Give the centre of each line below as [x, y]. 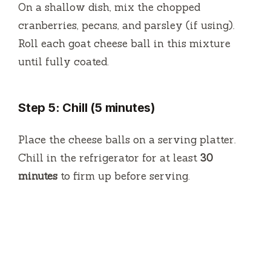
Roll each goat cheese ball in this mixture [124, 43]
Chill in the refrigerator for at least [109, 158]
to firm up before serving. [124, 176]
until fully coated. [64, 61]
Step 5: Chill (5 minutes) [87, 107]
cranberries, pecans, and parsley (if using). [126, 25]
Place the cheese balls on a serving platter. [127, 139]
